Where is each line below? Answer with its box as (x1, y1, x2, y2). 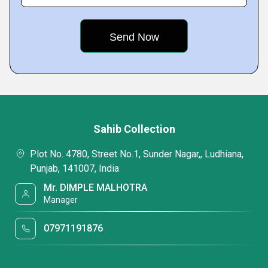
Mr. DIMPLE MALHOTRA (44, 182, 148, 193)
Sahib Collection (93, 123, 175, 135)
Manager (44, 195, 78, 205)
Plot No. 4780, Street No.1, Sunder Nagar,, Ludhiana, (30, 148, 243, 160)
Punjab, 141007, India (30, 163, 119, 174)
